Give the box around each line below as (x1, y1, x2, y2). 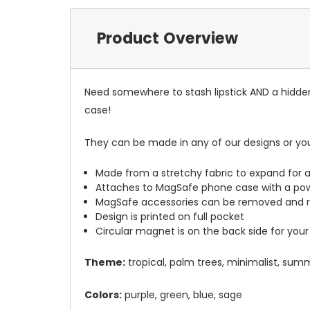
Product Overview (96, 27, 238, 49)
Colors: (84, 287, 122, 302)
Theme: (84, 255, 125, 269)
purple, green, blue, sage (122, 287, 242, 302)
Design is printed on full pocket (95, 209, 245, 224)
